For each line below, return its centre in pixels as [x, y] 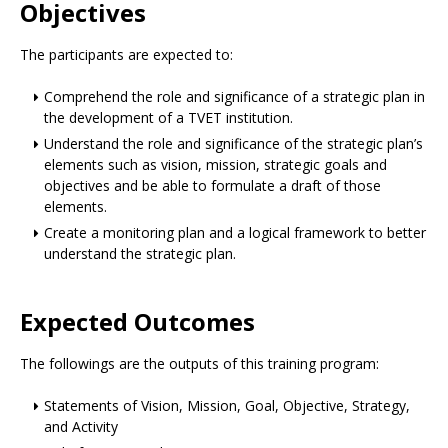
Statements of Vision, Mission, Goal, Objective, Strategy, [227, 405]
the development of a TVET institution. [168, 117]
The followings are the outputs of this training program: [199, 363]
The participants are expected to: [126, 54]
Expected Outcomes [137, 321]
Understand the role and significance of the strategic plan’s [233, 143]
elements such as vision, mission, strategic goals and [215, 164]
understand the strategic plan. [140, 253]
